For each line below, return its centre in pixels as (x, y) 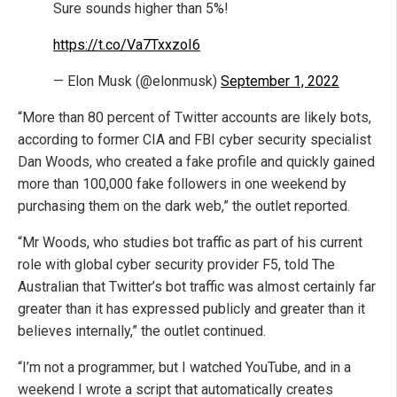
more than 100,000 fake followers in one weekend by (182, 184)
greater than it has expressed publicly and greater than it (191, 309)
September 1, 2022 (280, 82)
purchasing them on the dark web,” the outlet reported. (184, 206)
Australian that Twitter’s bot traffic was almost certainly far (197, 287)
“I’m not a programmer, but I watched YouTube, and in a (184, 368)
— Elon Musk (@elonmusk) (137, 82)
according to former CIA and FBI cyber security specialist (195, 140)
